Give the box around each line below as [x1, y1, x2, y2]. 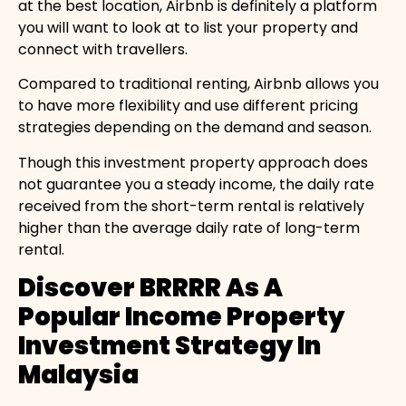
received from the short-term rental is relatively [18, 195, 364, 217]
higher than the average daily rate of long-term [18, 217, 360, 238]
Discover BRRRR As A [18, 269, 283, 305]
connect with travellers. [18, 38, 188, 60]
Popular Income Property [18, 298, 344, 334]
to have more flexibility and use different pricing [18, 95, 358, 117]
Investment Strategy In [18, 327, 321, 363]
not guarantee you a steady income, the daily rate [18, 173, 374, 195]
